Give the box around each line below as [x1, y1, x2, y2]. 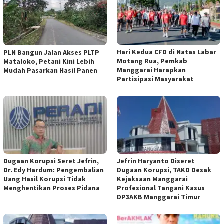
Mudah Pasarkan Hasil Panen [3, 66, 97, 75]
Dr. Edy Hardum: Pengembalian [3, 165, 104, 174]
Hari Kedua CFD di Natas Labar [117, 47, 216, 56]
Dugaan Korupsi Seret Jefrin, [3, 156, 99, 165]
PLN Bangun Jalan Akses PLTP [3, 48, 99, 57]
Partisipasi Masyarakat [117, 74, 195, 83]
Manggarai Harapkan [117, 65, 186, 74]
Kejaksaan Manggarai [117, 174, 188, 183]
